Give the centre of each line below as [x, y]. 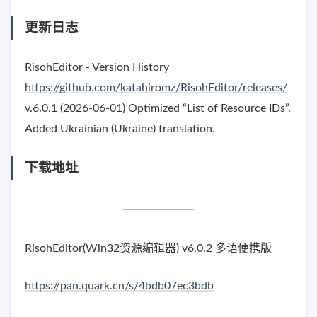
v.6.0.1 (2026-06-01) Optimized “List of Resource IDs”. [158, 109]
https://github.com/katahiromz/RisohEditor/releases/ [156, 88]
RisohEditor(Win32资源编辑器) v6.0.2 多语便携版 [148, 249]
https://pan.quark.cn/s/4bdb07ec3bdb [119, 286]
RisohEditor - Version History [97, 68]
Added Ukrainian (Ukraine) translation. [120, 129]
